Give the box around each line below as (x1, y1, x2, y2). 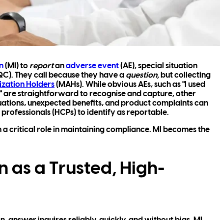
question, (126, 71, 161, 80)
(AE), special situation (119, 62, 197, 71)
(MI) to (3, 62, 29, 71)
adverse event (66, 62, 119, 71)
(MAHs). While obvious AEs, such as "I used (55, 81, 205, 89)
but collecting (161, 71, 211, 80)
